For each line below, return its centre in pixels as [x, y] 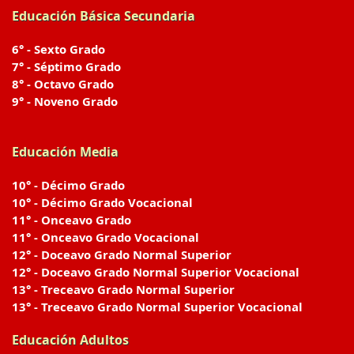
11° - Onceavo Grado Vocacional [105, 237]
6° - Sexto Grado [58, 49]
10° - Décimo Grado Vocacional [102, 202]
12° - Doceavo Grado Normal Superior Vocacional [156, 272]
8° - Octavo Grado [63, 84]
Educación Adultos [70, 340]
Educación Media [65, 152]
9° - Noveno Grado [65, 101]
